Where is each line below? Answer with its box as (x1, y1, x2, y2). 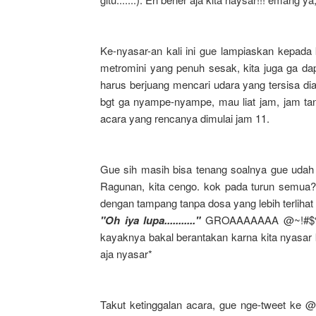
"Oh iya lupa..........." (100, 212, 205, 228)
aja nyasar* (100, 246, 152, 261)
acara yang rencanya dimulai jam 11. (100, 111, 269, 126)
